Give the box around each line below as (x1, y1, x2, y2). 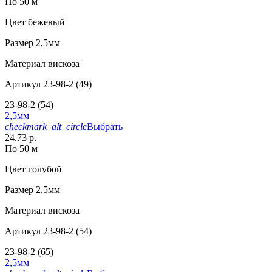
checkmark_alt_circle (5, 121, 87, 132)
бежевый (25, 17, 65, 28)
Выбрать (87, 121, 123, 132)
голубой (25, 164, 62, 175)
